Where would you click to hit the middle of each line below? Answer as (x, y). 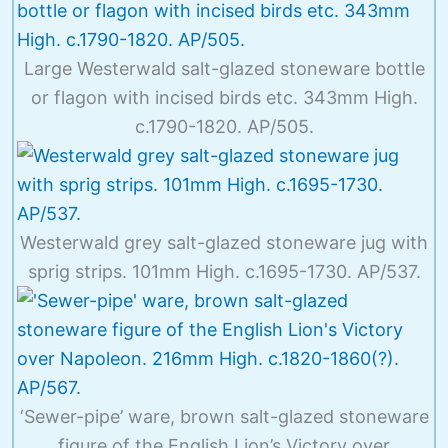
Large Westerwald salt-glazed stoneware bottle (224, 68)
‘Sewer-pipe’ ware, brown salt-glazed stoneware (224, 416)
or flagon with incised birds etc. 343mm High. (224, 97)
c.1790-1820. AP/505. (224, 126)
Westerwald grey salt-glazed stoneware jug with (224, 242)
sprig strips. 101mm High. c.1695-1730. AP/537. (224, 271)
